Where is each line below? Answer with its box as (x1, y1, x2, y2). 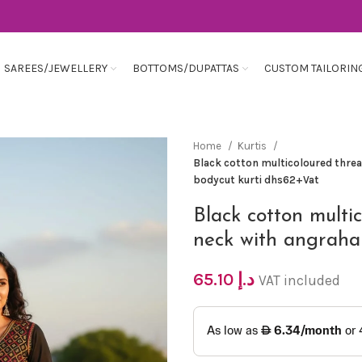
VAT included (259, 272, 340, 288)
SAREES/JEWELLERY (4, 61, 107, 75)
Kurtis (238, 140, 269, 152)
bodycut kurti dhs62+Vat (193, 174, 319, 186)
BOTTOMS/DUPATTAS (133, 61, 239, 75)
